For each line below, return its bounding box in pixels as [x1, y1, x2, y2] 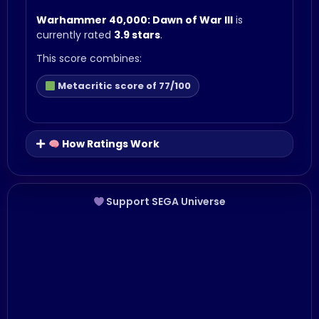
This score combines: [36, 51, 142, 66]
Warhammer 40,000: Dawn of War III [36, 13, 233, 28]
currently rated [36, 28, 114, 43]
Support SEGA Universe [104, 194, 226, 209]
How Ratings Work [59, 137, 159, 152]
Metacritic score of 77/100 [55, 79, 191, 93]
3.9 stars [114, 28, 160, 43]
